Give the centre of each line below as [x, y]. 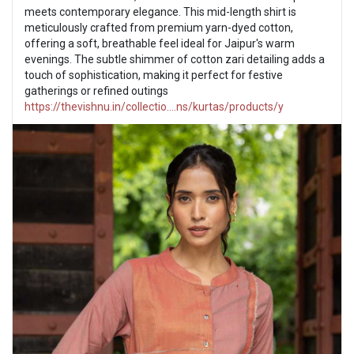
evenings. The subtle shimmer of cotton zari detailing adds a [175, 59]
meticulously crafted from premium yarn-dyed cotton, [159, 27]
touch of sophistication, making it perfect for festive [154, 75]
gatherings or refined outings [96, 90]
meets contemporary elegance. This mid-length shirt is [160, 11]
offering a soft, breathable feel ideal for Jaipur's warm [160, 43]
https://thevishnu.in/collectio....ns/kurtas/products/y [154, 106]
